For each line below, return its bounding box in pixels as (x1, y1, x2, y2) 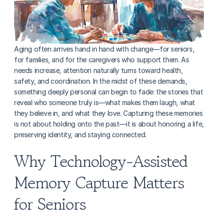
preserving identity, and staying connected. (14, 130, 146, 139)
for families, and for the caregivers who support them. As (14, 55, 189, 64)
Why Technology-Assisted (14, 149, 187, 173)
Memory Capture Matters (14, 171, 184, 195)
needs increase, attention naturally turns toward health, (14, 66, 183, 74)
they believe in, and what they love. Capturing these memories (14, 109, 203, 117)
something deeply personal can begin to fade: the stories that (14, 88, 203, 96)
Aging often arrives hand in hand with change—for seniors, (14, 45, 195, 53)
